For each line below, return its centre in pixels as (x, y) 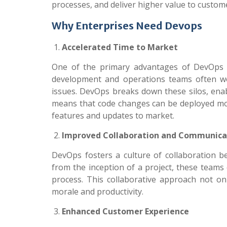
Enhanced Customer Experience (125, 211)
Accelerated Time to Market (120, 47)
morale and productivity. (98, 192)
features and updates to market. (113, 116)
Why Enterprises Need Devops (127, 26)
